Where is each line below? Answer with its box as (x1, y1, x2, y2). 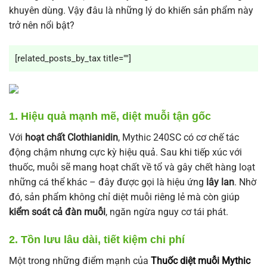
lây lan (206, 176, 234, 188)
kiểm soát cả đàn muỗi (9, 206, 105, 218)
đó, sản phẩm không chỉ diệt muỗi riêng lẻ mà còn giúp (9, 191, 240, 203)
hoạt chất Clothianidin (25, 131, 118, 143)
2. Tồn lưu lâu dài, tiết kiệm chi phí (9, 234, 185, 246)
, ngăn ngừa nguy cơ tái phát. (105, 206, 228, 218)
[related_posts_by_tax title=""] (15, 52, 131, 64)
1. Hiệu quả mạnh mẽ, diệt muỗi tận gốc (9, 110, 211, 122)
